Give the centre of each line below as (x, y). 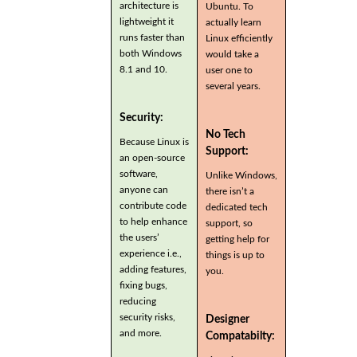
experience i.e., (151, 253)
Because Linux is (154, 142)
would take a (232, 54)
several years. (233, 86)
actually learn (233, 22)
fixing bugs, (143, 285)
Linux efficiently (239, 38)
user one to (229, 70)
